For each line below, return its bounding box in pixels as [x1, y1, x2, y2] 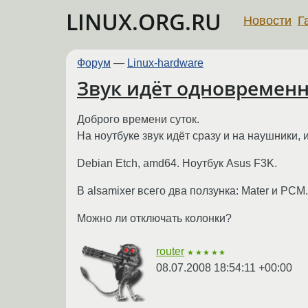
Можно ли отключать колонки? [77, 212, 232, 224]
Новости [243, 13, 291, 27]
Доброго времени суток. [77, 113, 199, 125]
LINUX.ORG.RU [66, 7, 221, 36]
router [156, 245, 184, 257]
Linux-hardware [127, 57, 203, 69]
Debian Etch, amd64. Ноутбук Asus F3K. [77, 157, 277, 169]
